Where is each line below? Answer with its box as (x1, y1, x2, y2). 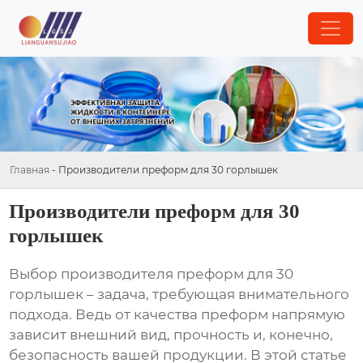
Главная (10, 163, 49, 176)
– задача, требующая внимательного (83, 286, 350, 303)
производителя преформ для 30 (61, 266, 294, 283)
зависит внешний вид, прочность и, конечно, (9, 327, 334, 344)
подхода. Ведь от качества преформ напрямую (9, 306, 346, 323)
